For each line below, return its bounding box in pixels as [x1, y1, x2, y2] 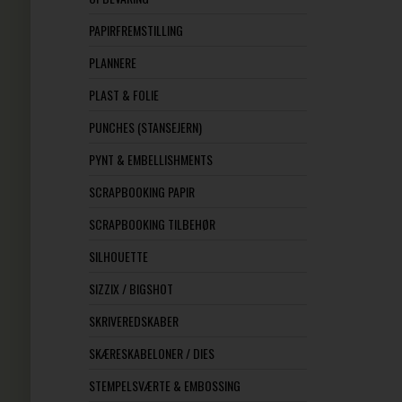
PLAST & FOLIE [88, 85, 159, 104]
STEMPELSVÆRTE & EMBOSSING [88, 376, 240, 395]
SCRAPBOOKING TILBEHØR [88, 214, 215, 233]
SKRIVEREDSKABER [88, 311, 179, 330]
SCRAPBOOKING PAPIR [88, 182, 195, 201]
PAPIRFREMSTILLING [88, 21, 183, 39]
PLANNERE [88, 53, 136, 72]
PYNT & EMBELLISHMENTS [88, 150, 213, 169]
